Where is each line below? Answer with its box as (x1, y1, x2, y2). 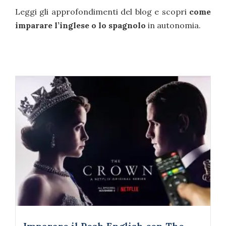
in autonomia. (146, 20, 203, 30)
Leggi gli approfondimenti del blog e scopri (15, 6, 189, 17)
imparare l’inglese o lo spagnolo (15, 20, 146, 30)
